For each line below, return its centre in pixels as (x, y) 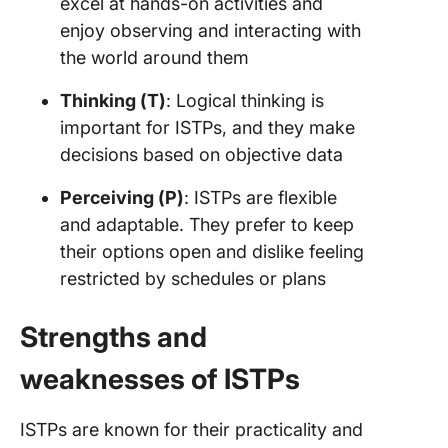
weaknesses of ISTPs (163, 379)
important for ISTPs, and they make (207, 127)
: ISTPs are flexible (260, 197)
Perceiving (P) (122, 197)
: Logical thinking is (245, 100)
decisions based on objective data (201, 154)
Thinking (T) (113, 100)
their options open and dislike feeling (212, 251)
